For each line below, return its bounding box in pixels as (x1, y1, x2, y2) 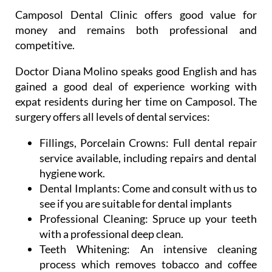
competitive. (15, 38, 75, 52)
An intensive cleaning (129, 242, 257, 256)
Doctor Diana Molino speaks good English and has (15, 64, 257, 78)
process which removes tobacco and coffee (39, 257, 257, 271)
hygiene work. (39, 166, 105, 180)
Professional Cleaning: (39, 211, 152, 225)
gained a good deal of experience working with (15, 79, 257, 93)
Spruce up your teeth (152, 211, 257, 225)
